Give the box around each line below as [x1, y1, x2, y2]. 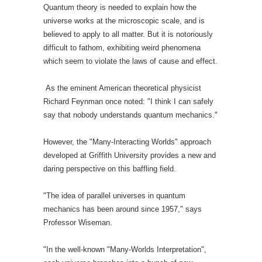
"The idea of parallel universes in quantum [43, 191, 185, 200]
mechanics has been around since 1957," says [43, 205, 202, 213]
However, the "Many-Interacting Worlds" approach [43, 137, 211, 146]
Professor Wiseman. [43, 218, 112, 227]
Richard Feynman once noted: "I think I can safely [43, 97, 213, 106]
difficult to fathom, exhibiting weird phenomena [43, 43, 201, 52]
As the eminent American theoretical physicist [43, 84, 201, 92]
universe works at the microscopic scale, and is [43, 16, 205, 25]
